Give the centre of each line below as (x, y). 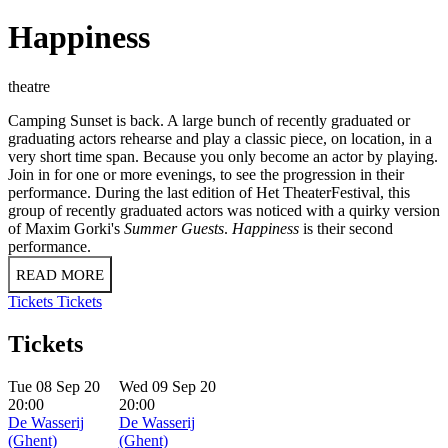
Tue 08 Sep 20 (54, 386)
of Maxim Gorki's (66, 228)
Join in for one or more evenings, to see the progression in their (206, 174)
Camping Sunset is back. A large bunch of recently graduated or (209, 120)
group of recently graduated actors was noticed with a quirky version (224, 210)
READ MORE (60, 274)
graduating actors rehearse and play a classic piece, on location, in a (220, 138)
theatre (29, 86)
